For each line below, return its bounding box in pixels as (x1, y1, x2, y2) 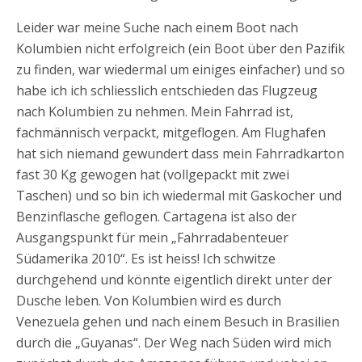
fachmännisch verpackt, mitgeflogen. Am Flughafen (16, 124, 326, 141)
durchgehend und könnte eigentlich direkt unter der (16, 271, 332, 288)
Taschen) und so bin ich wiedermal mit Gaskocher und (16, 187, 342, 204)
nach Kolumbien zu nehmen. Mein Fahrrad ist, (16, 103, 293, 120)
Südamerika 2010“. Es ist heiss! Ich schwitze (16, 250, 276, 267)
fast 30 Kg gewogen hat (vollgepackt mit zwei (16, 166, 289, 183)
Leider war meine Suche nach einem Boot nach (16, 19, 298, 36)
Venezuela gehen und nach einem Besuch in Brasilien (16, 313, 339, 330)
